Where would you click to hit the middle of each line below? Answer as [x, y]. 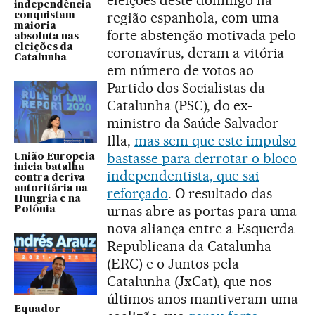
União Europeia [54, 157]
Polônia [35, 210]
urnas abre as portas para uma [202, 211]
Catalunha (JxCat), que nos [189, 281]
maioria [35, 26]
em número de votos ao [180, 70]
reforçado [137, 193]
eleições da [44, 47]
